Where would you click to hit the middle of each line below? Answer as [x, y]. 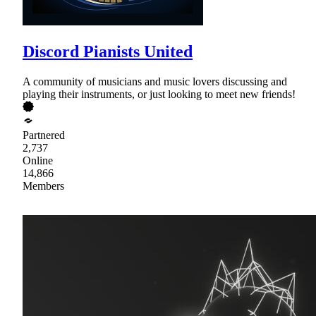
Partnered [44, 135]
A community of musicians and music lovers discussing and [155, 82]
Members [43, 186]
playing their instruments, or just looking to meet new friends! [159, 95]
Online [38, 161]
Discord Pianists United [108, 52]
